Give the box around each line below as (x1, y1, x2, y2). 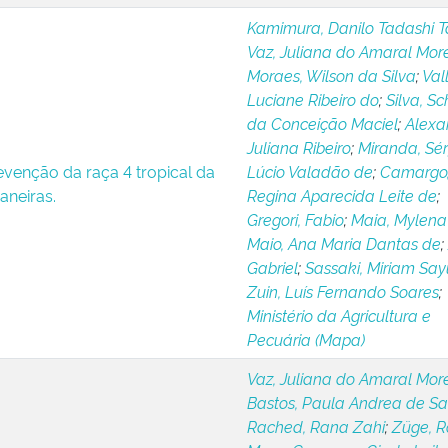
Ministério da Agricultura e (246, 304, 431, 326)
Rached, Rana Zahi (246, 415, 385, 437)
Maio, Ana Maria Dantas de (246, 232, 441, 254)
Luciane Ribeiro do (246, 88, 379, 110)
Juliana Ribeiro (246, 136, 351, 158)
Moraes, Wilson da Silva (246, 64, 416, 86)
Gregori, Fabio (246, 208, 344, 230)
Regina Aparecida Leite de (246, 184, 437, 206)
